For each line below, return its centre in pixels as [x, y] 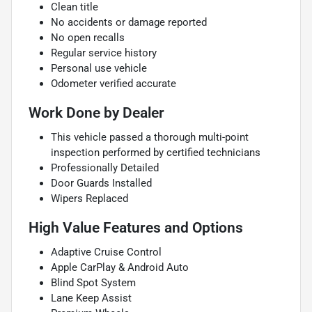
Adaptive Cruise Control [106, 252]
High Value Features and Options [136, 227]
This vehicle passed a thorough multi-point [150, 137]
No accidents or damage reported [129, 22]
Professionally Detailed [105, 167]
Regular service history [104, 53]
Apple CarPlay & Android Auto [120, 267]
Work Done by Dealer [96, 112]
